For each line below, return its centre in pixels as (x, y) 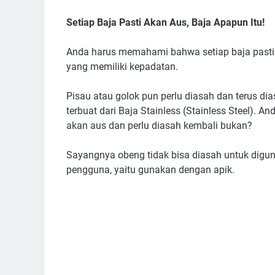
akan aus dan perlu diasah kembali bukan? (161, 126)
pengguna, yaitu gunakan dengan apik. (150, 170)
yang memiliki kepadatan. (122, 67)
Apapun (231, 22)
